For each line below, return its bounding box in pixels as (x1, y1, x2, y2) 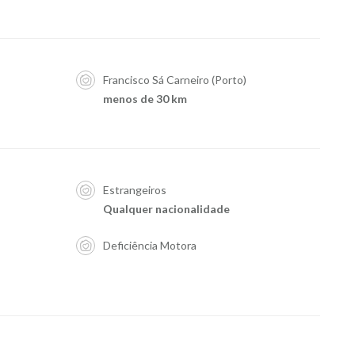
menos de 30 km (102, 92, 187, 105)
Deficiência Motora (102, 239, 197, 252)
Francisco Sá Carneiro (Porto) (102, 73, 246, 86)
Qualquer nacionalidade (102, 202, 230, 216)
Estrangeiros (102, 183, 166, 197)
